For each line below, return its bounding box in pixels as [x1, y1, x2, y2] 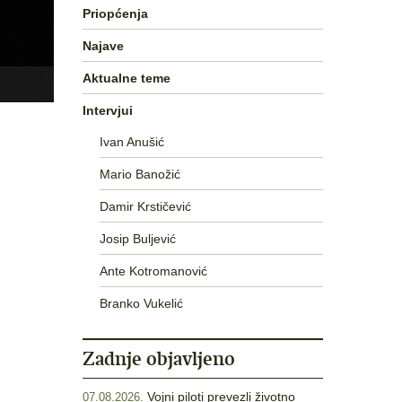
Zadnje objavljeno [83, 346, 235, 371]
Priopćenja [83, 5, 148, 21]
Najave [83, 38, 124, 53]
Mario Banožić [99, 166, 180, 181]
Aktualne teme [83, 70, 170, 85]
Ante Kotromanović [99, 263, 207, 278]
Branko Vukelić [99, 295, 183, 310]
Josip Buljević [99, 231, 176, 246]
